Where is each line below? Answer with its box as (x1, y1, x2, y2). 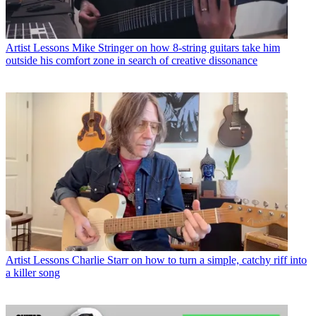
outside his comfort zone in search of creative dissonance (6, 54, 257, 67)
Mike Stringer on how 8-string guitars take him (72, 42, 280, 54)
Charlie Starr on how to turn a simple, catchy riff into (72, 253, 307, 266)
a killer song (6, 266, 60, 279)
